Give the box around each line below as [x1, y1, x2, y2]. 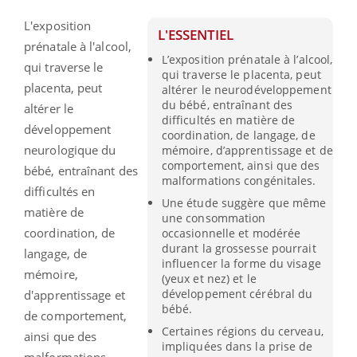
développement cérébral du [161, 285, 313, 301]
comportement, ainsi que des [161, 157, 320, 173]
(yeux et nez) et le [161, 270, 257, 286]
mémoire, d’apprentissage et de [161, 142, 333, 158]
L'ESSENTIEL [158, 25, 234, 44]
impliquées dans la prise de [161, 339, 313, 355]
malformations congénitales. [161, 172, 316, 188]
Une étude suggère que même [161, 194, 327, 210]
